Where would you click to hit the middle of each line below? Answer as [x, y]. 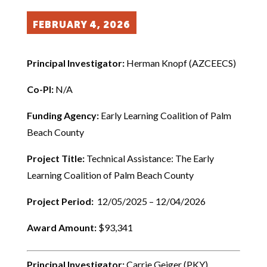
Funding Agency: [63, 115]
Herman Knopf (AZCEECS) [180, 63]
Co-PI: [41, 89]
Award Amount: [62, 227]
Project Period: [60, 201]
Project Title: [56, 158]
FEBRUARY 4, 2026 [81, 26]
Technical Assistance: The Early [150, 158]
